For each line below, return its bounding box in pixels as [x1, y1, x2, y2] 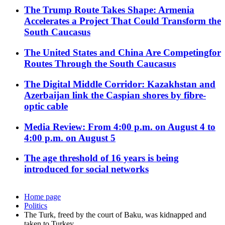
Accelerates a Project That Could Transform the [24, 16, 221, 27]
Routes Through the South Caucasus [24, 58, 176, 69]
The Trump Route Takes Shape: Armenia [24, 5, 194, 16]
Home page [24, 192, 61, 201]
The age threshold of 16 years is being [24, 153, 179, 164]
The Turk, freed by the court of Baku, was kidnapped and [24, 210, 206, 219]
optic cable [24, 100, 68, 111]
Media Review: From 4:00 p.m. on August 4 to [24, 121, 215, 132]
